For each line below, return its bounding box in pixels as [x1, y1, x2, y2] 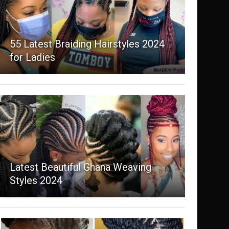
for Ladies [9, 51, 55, 64]
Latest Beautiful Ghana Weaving [9, 161, 151, 174]
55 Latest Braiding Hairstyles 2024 [9, 38, 165, 51]
